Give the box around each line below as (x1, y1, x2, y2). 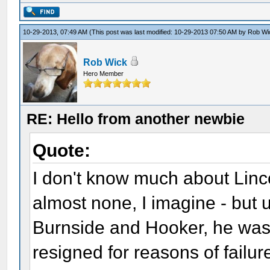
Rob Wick (83, 57, 128, 67)
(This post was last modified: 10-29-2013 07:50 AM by (89, 28, 248, 36)
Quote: (33, 140, 91, 160)
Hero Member (83, 70, 124, 77)
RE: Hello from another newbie (27, 110, 245, 127)
